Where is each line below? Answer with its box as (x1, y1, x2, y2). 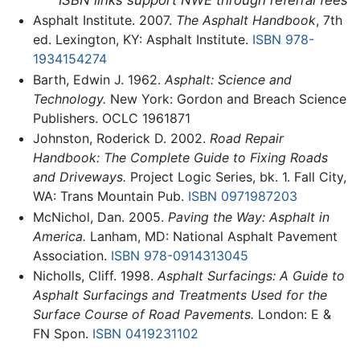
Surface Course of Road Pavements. (32, 306, 254, 323)
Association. (32, 247, 111, 264)
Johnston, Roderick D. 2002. (32, 130, 210, 147)
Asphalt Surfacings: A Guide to (157, 268, 345, 284)
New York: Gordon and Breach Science (105, 90, 346, 107)
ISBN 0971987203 (187, 188, 297, 205)
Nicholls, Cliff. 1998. (32, 268, 157, 284)
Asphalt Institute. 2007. (32, 11, 176, 28)
